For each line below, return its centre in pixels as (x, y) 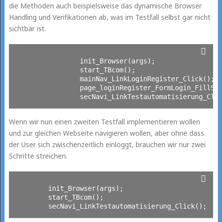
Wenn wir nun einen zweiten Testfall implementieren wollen (104, 121)
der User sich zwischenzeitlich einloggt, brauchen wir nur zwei (107, 144)
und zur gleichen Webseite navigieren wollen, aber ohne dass (106, 133)
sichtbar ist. (27, 28)
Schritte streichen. (38, 156)
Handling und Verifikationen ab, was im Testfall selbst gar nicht (110, 17)
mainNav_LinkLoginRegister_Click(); (48, 79)
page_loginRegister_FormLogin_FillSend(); (48, 87)
